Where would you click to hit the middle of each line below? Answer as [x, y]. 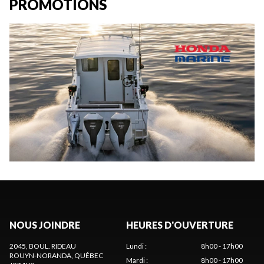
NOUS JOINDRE [45, 225]
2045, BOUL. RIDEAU [43, 246]
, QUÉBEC [87, 256]
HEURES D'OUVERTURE [180, 225]
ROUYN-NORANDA [40, 256]
